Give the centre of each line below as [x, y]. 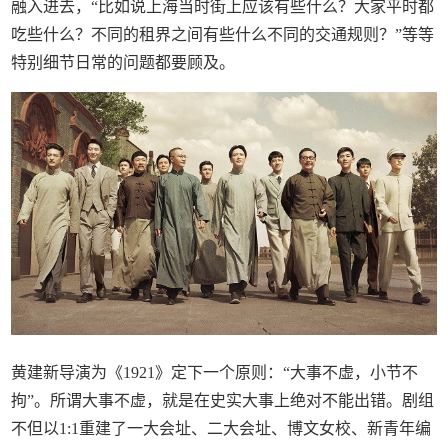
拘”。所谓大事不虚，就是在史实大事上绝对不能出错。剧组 [223, 401]
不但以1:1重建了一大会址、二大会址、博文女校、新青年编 [221, 429]
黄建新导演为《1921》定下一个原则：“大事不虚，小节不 [215, 373]
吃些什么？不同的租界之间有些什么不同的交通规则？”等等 [223, 34]
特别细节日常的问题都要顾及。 [123, 62]
